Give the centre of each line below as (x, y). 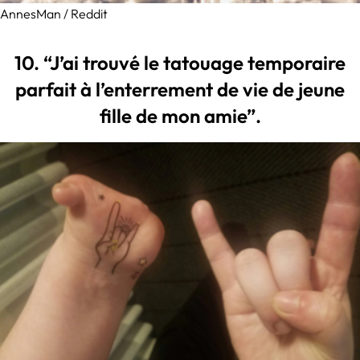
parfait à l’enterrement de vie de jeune (180, 90)
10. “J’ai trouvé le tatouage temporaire (180, 63)
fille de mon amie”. (180, 116)
